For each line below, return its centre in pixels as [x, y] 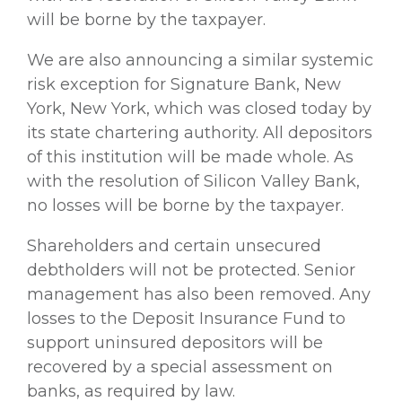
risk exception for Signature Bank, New [184, 84]
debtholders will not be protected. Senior [191, 270]
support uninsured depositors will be [175, 342]
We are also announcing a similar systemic [200, 60]
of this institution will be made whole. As [190, 157]
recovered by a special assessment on [180, 367]
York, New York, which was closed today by [199, 108]
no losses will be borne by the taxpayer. [185, 205]
